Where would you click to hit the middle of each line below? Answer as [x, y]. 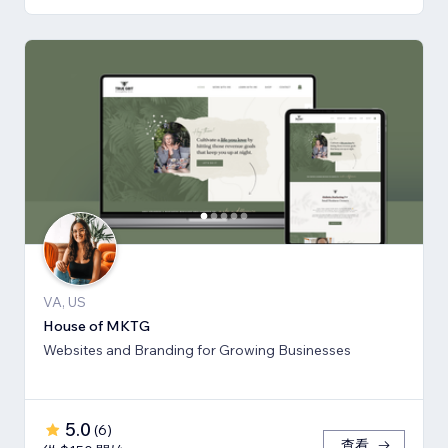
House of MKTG [96, 326]
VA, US [64, 302]
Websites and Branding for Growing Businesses [197, 350]
